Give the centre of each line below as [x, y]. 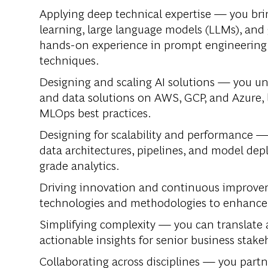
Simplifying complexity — [105, 224]
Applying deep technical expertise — [133, 13]
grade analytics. [80, 165]
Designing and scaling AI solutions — [135, 81]
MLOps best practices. [95, 112]
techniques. [69, 60]
